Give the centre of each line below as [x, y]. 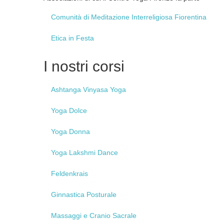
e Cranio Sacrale [109, 215]
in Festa [80, 38]
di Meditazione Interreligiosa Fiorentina [144, 17]
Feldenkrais [69, 173]
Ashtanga [66, 89]
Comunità [66, 17]
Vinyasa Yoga [103, 89]
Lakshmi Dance [92, 152]
